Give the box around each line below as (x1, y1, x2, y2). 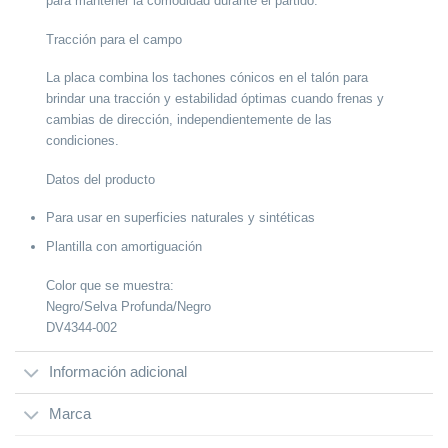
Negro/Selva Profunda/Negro (45, 298, 211, 314)
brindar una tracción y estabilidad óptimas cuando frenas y (45, 91, 384, 107)
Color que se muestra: (45, 277, 174, 293)
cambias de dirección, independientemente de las (45, 112, 332, 128)
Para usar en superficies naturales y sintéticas (45, 210, 315, 226)
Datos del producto (45, 171, 155, 187)
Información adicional (49, 363, 187, 380)
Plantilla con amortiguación (45, 239, 202, 255)
